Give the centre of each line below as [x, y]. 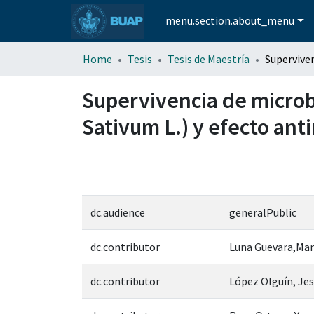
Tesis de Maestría [209, 59]
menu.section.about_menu [230, 21]
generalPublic [263, 212]
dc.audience [118, 212]
